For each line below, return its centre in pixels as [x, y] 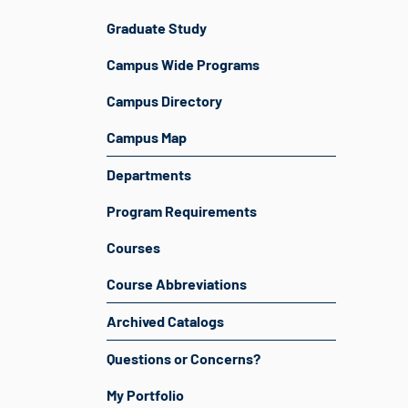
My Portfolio [145, 395]
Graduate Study [157, 28]
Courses [133, 247]
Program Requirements [182, 211]
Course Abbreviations [177, 284]
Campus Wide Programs [183, 64]
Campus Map [147, 137]
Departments [149, 174]
